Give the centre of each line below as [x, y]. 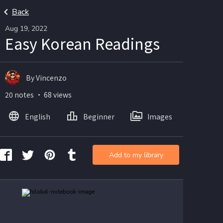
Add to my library [136, 155]
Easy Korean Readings [82, 43]
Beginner [99, 116]
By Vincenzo [46, 77]
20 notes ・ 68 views [38, 95]
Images [160, 116]
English [38, 116]
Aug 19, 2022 [26, 29]
